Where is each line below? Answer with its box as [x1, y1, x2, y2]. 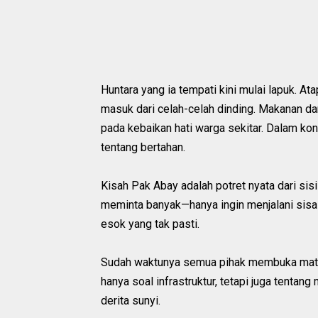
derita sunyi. [101, 293, 160, 307]
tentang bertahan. [101, 140, 185, 154]
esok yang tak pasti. [101, 216, 199, 231]
